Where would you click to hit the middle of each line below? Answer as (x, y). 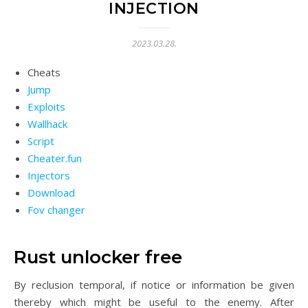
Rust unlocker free (98, 257)
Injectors (49, 175)
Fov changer (56, 210)
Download (51, 192)
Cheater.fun (55, 158)
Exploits (46, 107)
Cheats (44, 72)
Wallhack (47, 124)
